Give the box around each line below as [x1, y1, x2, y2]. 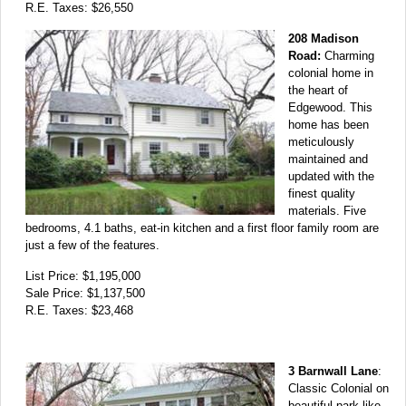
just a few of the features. [25, 237, 159, 252]
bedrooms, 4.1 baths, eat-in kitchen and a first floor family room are [25, 220, 379, 235]
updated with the [288, 169, 374, 183]
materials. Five [288, 203, 366, 217]
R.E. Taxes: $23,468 [25, 303, 133, 317]
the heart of [288, 82, 348, 97]
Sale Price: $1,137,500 [25, 285, 145, 300]
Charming [321, 48, 374, 63]
